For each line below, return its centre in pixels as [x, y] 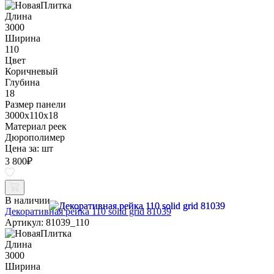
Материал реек [36, 126]
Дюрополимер [35, 137]
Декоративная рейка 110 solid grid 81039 [88, 211]
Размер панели [35, 104]
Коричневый [31, 71]
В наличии [28, 200]
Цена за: [23, 148]
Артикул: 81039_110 [47, 222]
